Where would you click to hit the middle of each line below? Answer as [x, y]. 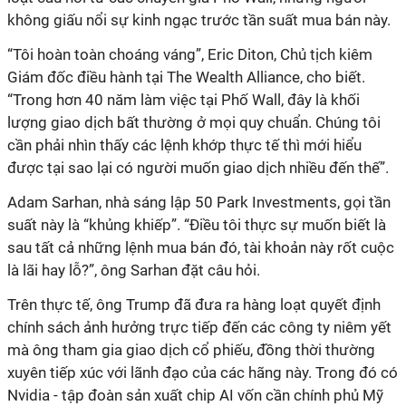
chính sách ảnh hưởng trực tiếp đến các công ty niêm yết [199, 327]
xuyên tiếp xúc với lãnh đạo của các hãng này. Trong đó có [203, 372]
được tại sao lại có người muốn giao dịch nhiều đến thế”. [198, 168]
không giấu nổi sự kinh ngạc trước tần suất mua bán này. [199, 20]
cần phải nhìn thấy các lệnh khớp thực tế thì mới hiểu [184, 145]
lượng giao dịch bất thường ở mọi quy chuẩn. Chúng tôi [194, 122]
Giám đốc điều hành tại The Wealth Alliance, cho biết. [186, 77]
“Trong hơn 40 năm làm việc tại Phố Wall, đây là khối [184, 100]
